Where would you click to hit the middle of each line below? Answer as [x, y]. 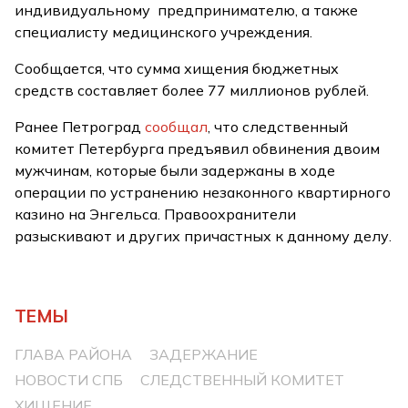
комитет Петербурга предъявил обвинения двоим [198, 148]
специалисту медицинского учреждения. [164, 32]
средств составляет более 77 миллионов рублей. [192, 90]
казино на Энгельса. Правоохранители [156, 214]
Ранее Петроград [80, 127]
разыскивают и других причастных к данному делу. [204, 236]
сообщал [177, 127]
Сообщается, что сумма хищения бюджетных [177, 68]
